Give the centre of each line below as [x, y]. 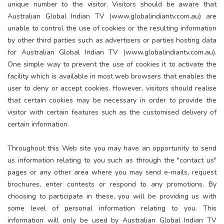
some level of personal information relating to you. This [112, 208]
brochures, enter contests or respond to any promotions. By [112, 184]
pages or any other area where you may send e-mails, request [112, 172]
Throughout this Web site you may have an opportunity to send [112, 148]
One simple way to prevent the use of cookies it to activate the [112, 64]
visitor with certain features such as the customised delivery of [112, 112]
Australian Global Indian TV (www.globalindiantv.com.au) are [112, 16]
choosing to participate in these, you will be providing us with [112, 196]
